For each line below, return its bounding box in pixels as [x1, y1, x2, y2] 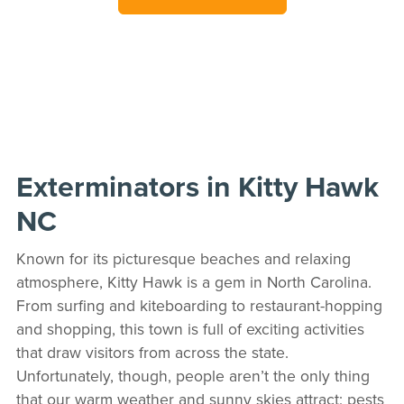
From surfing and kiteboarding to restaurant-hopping [15, 293, 382, 317]
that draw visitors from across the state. [15, 340, 289, 363]
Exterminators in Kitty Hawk [15, 164, 379, 207]
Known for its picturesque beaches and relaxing [15, 246, 351, 270]
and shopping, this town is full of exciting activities [15, 317, 364, 340]
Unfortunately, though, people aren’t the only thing [15, 363, 370, 387]
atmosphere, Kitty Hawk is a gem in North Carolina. [15, 270, 372, 293]
